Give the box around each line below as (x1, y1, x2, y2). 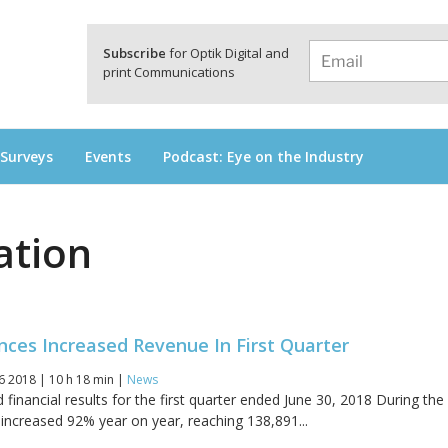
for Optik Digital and (166, 44, 289, 62)
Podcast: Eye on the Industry (163, 146, 364, 166)
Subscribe (103, 44, 166, 62)
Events (85, 146, 131, 166)
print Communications (103, 63, 235, 81)
